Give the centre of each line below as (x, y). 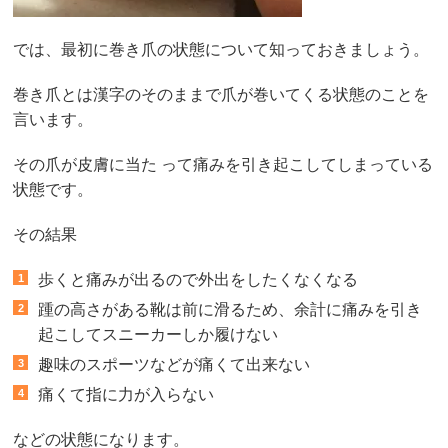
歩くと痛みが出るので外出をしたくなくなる (198, 280)
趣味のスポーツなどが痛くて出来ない (174, 365)
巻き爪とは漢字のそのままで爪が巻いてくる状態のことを (221, 95)
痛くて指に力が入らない (126, 395)
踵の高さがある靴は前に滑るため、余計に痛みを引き (230, 310)
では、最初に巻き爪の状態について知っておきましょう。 (221, 50)
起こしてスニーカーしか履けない (158, 335)
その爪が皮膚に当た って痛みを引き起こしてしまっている (223, 165)
